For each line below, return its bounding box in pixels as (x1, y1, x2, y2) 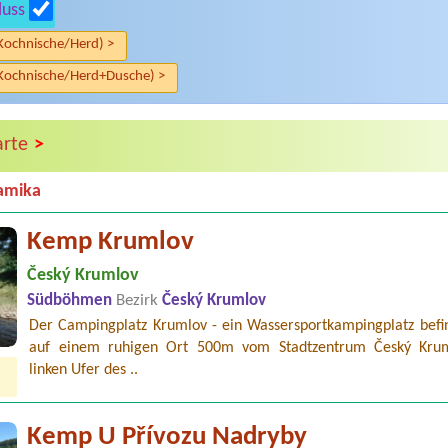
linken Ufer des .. (29, 361, 139, 378)
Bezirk (116, 292, 159, 309)
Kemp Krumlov (27, 228, 195, 256)
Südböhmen (27, 292, 117, 309)
